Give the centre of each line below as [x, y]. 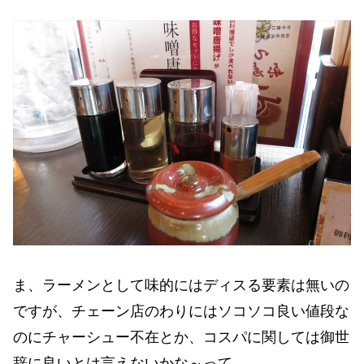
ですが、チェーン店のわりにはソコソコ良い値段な [181, 311]
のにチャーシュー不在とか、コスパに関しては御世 [181, 337]
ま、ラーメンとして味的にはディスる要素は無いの [181, 285]
